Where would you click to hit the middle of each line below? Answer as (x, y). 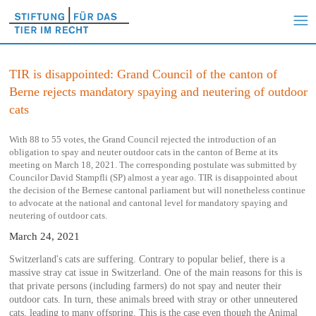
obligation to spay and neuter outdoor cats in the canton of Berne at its (143, 152)
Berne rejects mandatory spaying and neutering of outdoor (158, 91)
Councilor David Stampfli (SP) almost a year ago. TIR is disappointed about (153, 177)
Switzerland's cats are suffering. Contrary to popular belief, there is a (147, 259)
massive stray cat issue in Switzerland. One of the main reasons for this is (155, 272)
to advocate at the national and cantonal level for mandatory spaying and (148, 202)
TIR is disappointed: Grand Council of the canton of (143, 74)
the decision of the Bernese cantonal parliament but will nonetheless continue (157, 190)
